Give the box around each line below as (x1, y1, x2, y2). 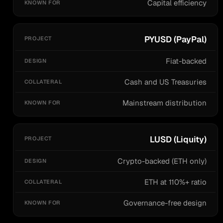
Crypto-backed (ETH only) (117, 156, 207, 166)
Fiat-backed (166, 56, 207, 66)
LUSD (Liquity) (150, 133, 207, 145)
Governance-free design (123, 198, 207, 208)
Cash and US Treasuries (124, 77, 207, 87)
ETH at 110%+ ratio (144, 177, 207, 187)
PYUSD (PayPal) (144, 33, 207, 45)
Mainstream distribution (122, 98, 207, 108)
